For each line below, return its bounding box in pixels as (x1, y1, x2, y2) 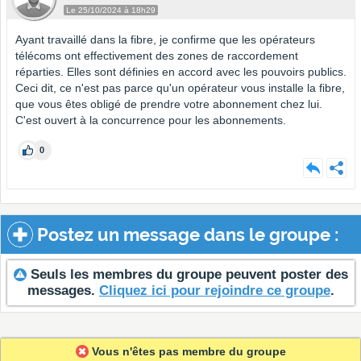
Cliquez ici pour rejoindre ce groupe (99, 283, 330, 299)
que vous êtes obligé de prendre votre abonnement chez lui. (15, 98, 322, 111)
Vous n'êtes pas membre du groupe (91, 345, 286, 359)
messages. (27, 283, 99, 299)
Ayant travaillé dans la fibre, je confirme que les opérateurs (15, 33, 315, 47)
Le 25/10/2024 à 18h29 (66, 6, 156, 15)
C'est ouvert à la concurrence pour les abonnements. (15, 114, 286, 127)
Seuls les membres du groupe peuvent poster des (27, 267, 348, 283)
